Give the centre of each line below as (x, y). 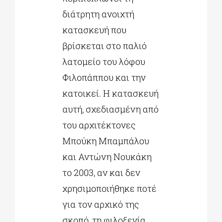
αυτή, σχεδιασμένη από (110, 109)
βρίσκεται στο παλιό (104, 46)
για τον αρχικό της (101, 204)
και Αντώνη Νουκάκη (107, 157)
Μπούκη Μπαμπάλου (106, 141)
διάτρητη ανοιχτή (98, 14)
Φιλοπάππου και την (104, 78)
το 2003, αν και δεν (101, 173)
